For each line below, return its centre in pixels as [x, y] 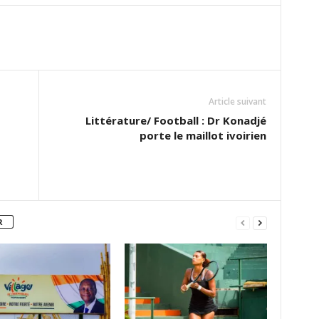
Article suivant [237, 102]
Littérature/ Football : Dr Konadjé [176, 121]
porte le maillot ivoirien [203, 136]
